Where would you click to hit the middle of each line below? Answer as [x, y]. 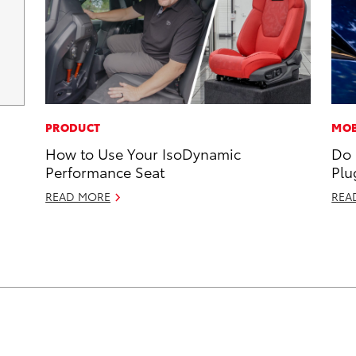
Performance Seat [105, 172]
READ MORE [78, 197]
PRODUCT [73, 128]
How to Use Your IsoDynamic [143, 153]
